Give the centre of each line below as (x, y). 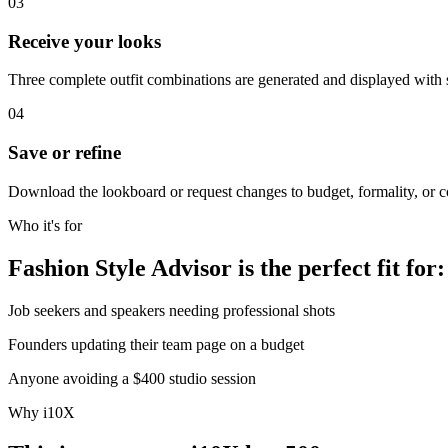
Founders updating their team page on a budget (156, 344)
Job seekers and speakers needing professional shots (171, 310)
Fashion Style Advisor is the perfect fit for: (226, 267)
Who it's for (45, 225)
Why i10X (41, 412)
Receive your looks (84, 41)
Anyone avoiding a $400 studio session (132, 378)
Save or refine (64, 152)
